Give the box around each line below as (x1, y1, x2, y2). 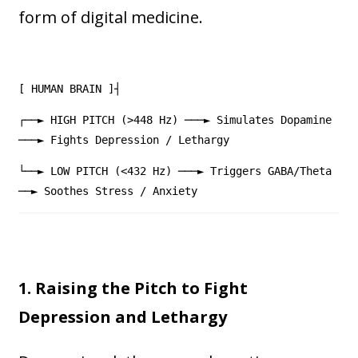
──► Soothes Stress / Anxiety (18, 185, 198, 198)
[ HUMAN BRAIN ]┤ (18, 82, 121, 96)
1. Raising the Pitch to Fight (18, 277, 249, 300)
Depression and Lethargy (18, 306, 228, 328)
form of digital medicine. (18, 6, 204, 29)
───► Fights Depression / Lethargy (18, 133, 339, 147)
